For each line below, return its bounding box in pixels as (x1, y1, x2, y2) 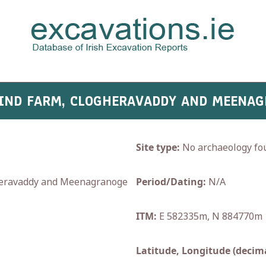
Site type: (136, 141, 180, 154)
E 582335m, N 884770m (157, 210, 262, 223)
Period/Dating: (136, 175, 206, 188)
